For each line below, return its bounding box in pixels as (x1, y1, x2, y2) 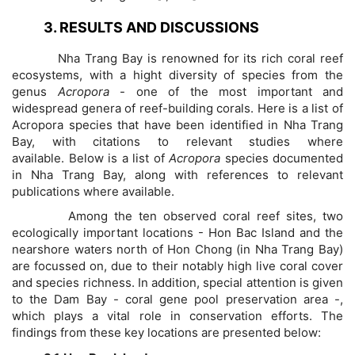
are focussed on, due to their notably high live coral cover (12, 258, 343, 274)
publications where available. (12, 183, 174, 199)
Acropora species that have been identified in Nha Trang (12, 116, 343, 132)
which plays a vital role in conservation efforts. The (12, 308, 343, 324)
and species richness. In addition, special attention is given (12, 275, 343, 291)
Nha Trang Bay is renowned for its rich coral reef (12, 50, 343, 66)
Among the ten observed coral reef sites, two (12, 208, 343, 224)
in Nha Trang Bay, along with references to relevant (12, 166, 343, 182)
